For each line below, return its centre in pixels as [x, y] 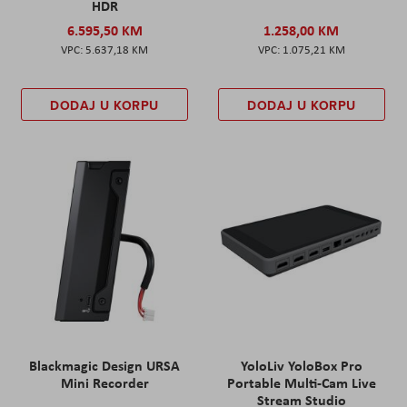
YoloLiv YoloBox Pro [301, 366]
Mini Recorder [104, 383]
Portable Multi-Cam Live [301, 383]
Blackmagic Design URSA [105, 366]
